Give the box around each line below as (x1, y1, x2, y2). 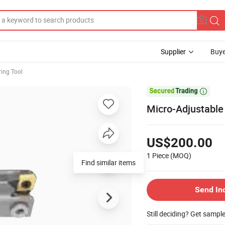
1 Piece (147, 150, 169, 160)
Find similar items (81, 157, 136, 167)
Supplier (161, 47, 186, 56)
